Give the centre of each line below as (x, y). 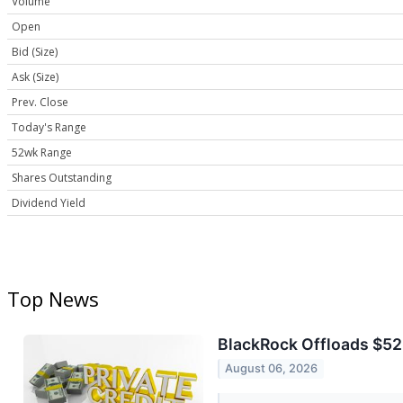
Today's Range (49, 128)
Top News (53, 299)
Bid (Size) (35, 52)
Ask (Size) (35, 77)
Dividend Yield (49, 203)
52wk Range (42, 153)
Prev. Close (40, 103)
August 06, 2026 (272, 369)
